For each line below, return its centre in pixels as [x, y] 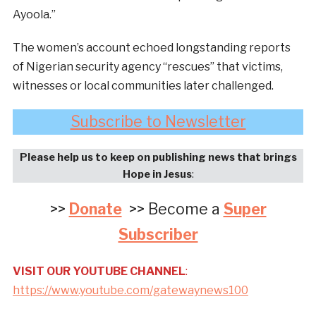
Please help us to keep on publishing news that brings [158, 157]
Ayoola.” [34, 14]
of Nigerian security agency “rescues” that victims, [147, 66]
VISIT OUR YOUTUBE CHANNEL [99, 271]
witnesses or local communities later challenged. [143, 85]
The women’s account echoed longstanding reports [151, 47]
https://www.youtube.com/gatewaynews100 [130, 290]
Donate [95, 209]
